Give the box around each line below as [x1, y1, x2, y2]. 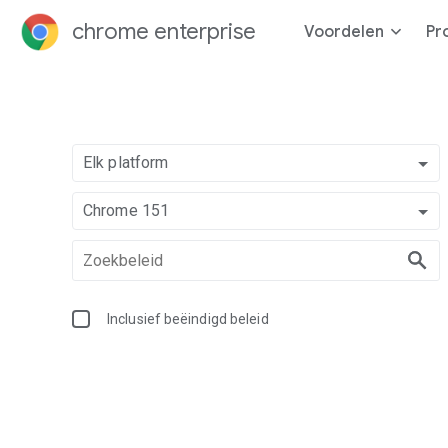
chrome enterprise [72, 18, 256, 45]
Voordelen [304, 22, 384, 42]
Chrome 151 [83, 201, 169, 220]
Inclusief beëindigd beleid [107, 311, 269, 327]
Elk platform [83, 153, 169, 172]
